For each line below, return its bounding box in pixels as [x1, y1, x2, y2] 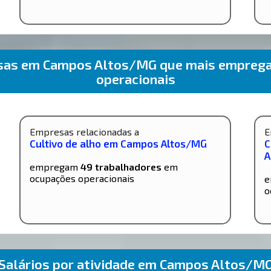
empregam [30, 160, 81, 172]
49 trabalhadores [80, 160, 162, 172]
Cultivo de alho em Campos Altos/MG [30, 137, 207, 149]
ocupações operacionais [30, 172, 135, 184]
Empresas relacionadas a [30, 125, 140, 137]
